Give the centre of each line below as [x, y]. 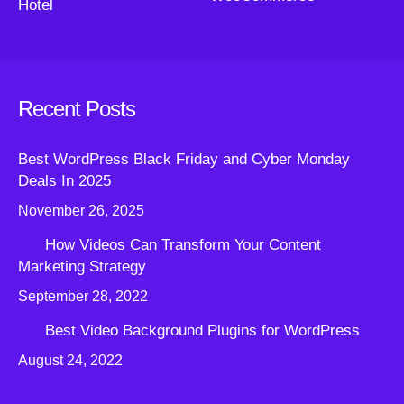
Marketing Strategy [82, 267]
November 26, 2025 [81, 211]
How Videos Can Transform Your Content [183, 245]
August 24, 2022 [70, 361]
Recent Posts [77, 109]
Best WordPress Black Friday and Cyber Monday [184, 160]
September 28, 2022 [83, 297]
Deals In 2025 [64, 181]
